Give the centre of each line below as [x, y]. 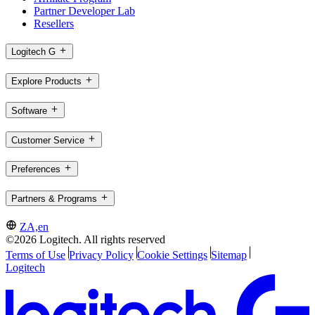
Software [29, 110]
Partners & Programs [54, 198]
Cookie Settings [172, 255]
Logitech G [33, 52]
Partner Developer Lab [84, 11]
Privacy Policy [101, 255]
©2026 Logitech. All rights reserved [85, 239]
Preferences [36, 169]
